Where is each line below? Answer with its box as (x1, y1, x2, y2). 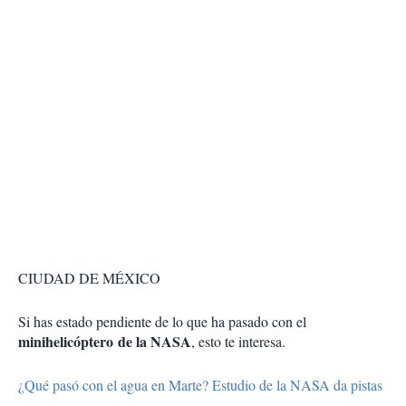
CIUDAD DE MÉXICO (18, 268, 160, 288)
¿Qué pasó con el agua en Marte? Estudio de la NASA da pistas (18, 375, 387, 395)
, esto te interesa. (191, 332, 285, 352)
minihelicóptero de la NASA (18, 331, 191, 353)
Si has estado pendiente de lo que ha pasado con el (18, 312, 306, 332)
